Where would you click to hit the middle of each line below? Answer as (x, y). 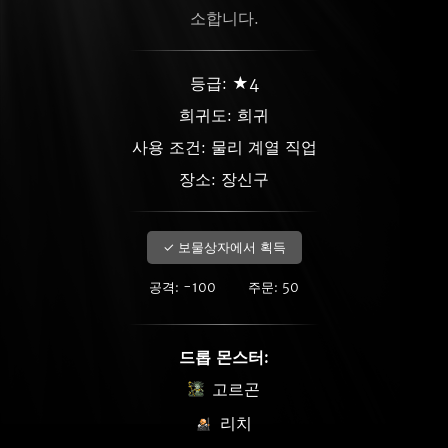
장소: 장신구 (224, 179)
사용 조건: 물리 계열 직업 (224, 147)
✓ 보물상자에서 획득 (224, 247)
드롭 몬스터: (224, 357)
